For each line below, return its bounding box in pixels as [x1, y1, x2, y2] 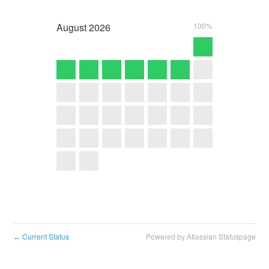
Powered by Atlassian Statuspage [145, 231, 256, 242]
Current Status [20, 231, 70, 242]
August [56, 20, 86, 34]
